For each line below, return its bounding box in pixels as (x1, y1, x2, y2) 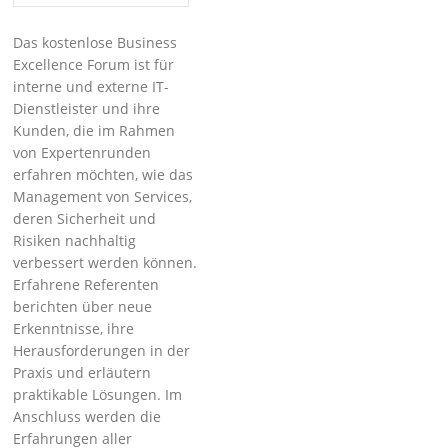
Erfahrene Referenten (13, 275, 160, 294)
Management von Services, (13, 187, 193, 206)
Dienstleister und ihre (13, 99, 161, 118)
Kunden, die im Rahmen (13, 121, 176, 140)
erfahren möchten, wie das (13, 165, 194, 184)
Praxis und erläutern (13, 363, 152, 382)
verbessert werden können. (13, 253, 198, 272)
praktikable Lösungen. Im (13, 385, 183, 404)
